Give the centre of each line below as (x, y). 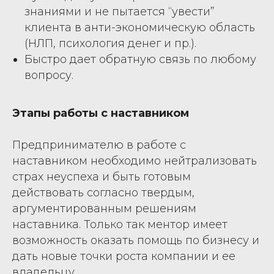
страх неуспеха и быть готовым (102, 176)
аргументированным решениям (104, 208)
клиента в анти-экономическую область (140, 27)
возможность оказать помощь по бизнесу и (136, 240)
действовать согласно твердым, (103, 192)
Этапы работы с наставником (101, 113)
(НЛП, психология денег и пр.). (110, 43)
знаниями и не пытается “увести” (120, 11)
